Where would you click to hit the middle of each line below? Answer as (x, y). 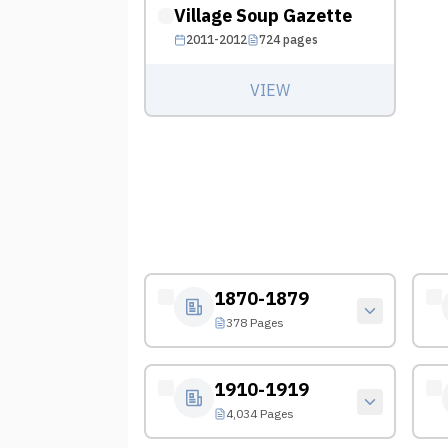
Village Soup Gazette (262, 15)
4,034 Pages (259, 413)
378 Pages (254, 322)
